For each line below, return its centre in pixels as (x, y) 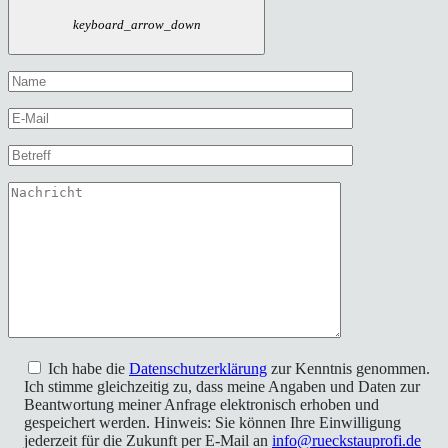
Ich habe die (88, 368)
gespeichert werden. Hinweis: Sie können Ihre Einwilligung (212, 422)
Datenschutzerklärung (198, 368)
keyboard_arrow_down (136, 24)
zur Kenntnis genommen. (348, 368)
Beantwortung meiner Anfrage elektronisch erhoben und (201, 404)
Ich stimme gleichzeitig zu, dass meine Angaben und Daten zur (222, 386)
